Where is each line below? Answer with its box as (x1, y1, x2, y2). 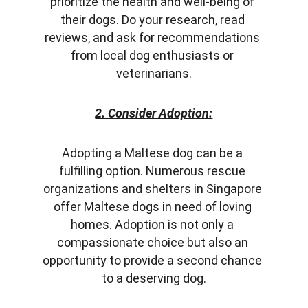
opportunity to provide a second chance (43, 253, 265, 267)
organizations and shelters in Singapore (43, 181, 265, 196)
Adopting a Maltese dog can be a (62, 146, 246, 160)
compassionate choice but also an (56, 235, 251, 250)
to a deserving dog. (101, 271, 206, 285)
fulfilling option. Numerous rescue (59, 164, 249, 178)
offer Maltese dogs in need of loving (53, 199, 254, 214)
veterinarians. (115, 66, 192, 80)
